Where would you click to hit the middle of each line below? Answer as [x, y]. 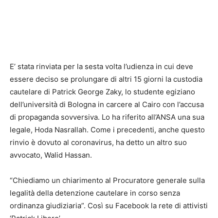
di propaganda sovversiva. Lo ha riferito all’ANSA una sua [107, 117]
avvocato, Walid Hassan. [51, 155]
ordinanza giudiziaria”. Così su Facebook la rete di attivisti [109, 205]
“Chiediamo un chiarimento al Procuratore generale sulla [107, 180]
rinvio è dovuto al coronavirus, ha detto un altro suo [98, 142]
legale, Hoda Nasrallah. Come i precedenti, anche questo [107, 129]
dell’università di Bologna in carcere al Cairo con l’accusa [107, 104]
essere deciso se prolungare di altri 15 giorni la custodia [106, 79]
